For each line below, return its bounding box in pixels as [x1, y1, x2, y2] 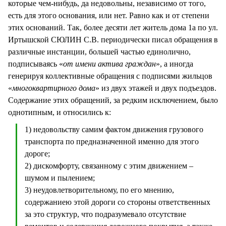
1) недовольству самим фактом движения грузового [25, 125, 203, 134]
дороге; [25, 149, 50, 158]
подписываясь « [8, 60, 63, 69]
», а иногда [156, 60, 193, 69]
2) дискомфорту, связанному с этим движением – [25, 161, 193, 171]
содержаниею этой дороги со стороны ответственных [25, 198, 210, 207]
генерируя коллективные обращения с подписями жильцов [8, 72, 212, 81]
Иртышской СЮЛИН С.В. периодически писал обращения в [8, 35, 218, 44]
